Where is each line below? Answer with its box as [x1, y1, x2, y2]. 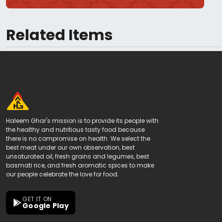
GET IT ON [22, 195, 52, 203]
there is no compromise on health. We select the [6, 134, 150, 143]
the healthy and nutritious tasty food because [6, 125, 145, 134]
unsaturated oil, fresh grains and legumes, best [6, 152, 149, 161]
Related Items [6, 25, 113, 46]
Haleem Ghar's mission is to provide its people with [6, 116, 159, 125]
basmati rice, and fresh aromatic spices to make [6, 161, 154, 169]
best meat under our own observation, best [6, 143, 135, 152]
